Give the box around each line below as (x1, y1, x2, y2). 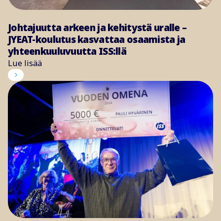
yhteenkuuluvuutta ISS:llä (8, 45, 126, 58)
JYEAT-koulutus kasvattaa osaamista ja (8, 33, 185, 46)
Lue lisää (8, 58, 42, 69)
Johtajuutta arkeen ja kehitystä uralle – (8, 21, 187, 35)
